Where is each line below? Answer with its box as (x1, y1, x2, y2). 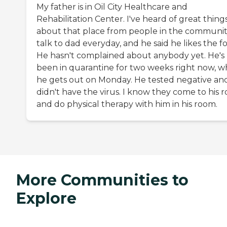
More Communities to (16, 171, 188, 190)
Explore (16, 189, 77, 208)
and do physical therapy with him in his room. (36, 99, 217, 109)
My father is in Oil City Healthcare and (36, 2, 187, 12)
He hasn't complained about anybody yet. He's (36, 51, 224, 61)
